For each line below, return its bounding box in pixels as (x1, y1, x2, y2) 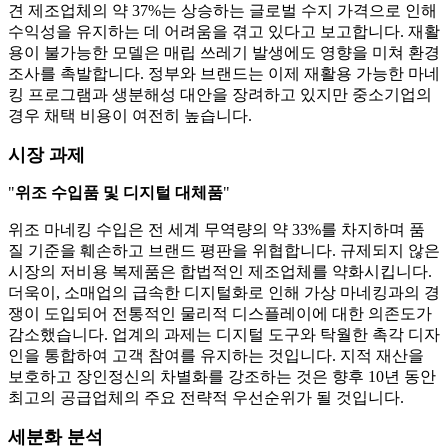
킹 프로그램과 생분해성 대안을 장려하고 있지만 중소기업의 (8, 86, 432, 104)
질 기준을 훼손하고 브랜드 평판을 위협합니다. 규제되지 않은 (8, 242, 440, 260)
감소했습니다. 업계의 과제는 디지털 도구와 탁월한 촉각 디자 (8, 326, 440, 344)
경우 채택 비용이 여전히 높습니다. (8, 107, 252, 125)
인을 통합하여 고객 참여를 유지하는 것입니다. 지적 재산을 (8, 347, 424, 365)
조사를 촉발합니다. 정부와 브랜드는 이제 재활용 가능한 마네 (8, 65, 440, 83)
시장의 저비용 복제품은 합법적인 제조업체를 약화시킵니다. (8, 263, 432, 281)
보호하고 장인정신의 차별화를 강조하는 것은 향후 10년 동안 (8, 368, 436, 386)
